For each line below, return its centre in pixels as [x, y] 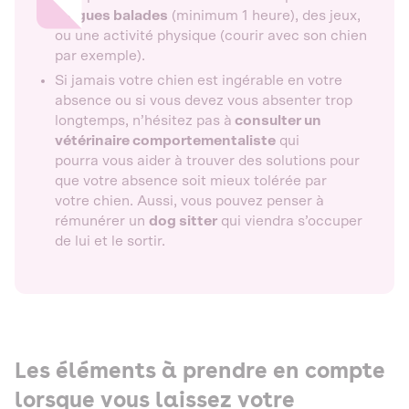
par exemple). [104, 55]
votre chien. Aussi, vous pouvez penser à [189, 200]
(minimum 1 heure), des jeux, [266, 15]
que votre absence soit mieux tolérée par [191, 180]
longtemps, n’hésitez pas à [143, 120]
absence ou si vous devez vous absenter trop [204, 100]
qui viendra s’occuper [290, 220]
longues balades [111, 15]
